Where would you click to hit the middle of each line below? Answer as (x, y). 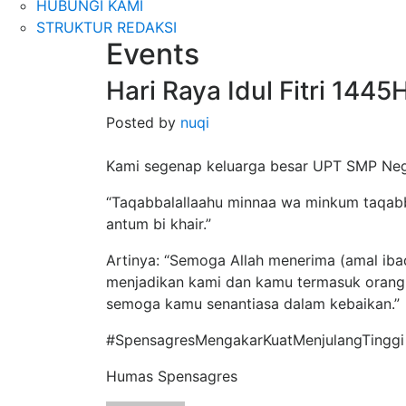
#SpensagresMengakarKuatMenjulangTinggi (255, 339)
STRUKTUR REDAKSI (106, 27)
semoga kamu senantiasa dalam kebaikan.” (253, 303)
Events (153, 53)
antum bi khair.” (159, 223)
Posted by (143, 122)
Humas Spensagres (172, 376)
